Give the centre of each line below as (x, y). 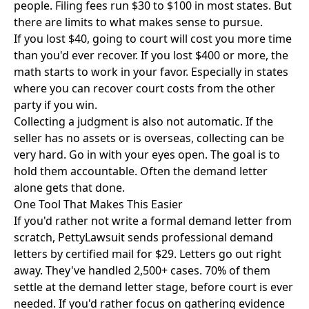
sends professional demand (199, 237)
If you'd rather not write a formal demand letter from (153, 221)
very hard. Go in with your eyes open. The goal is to (147, 154)
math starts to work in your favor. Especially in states (151, 72)
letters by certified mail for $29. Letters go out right (148, 254)
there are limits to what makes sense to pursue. (138, 22)
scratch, (36, 237)
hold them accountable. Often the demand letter (141, 171)
